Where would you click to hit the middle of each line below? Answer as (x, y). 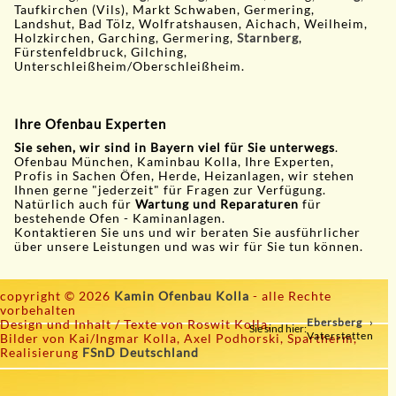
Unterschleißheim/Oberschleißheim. (132, 66)
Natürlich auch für (75, 204)
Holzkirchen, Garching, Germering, (126, 38)
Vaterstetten (341, 335)
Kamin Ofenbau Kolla (182, 296)
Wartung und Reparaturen (217, 204)
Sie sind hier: (278, 329)
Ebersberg (335, 322)
